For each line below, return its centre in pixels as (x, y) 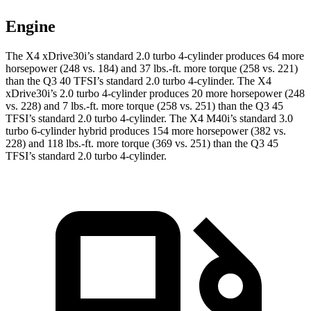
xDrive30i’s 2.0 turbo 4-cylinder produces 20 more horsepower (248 (155, 94)
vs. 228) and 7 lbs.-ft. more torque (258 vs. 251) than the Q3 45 (144, 106)
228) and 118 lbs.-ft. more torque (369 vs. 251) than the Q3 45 (142, 144)
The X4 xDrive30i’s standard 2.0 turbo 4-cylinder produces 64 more (155, 56)
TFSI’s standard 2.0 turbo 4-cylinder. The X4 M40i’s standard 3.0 (149, 119)
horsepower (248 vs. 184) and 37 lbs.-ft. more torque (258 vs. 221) (152, 69)
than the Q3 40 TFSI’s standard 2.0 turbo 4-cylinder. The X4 (138, 81)
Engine (31, 27)
